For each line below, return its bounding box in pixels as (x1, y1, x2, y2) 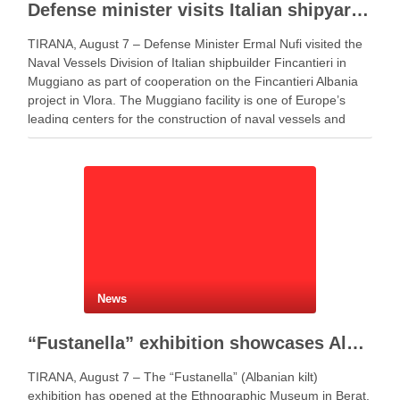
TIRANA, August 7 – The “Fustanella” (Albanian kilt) (28, 370, 318, 384)
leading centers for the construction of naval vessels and (28, 112, 346, 126)
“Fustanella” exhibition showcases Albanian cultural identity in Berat (346, 333, 364, 353)
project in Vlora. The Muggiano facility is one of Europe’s (28, 93, 346, 107)
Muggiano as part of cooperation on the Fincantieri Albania (28, 74, 358, 88)
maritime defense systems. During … (28, 130, 237, 145)
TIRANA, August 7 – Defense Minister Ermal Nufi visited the (28, 37, 362, 51)
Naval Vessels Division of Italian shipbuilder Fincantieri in (28, 55, 346, 70)
